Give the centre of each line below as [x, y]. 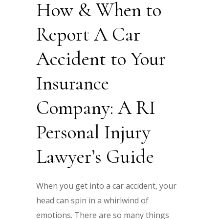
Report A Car [88, 34]
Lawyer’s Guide [95, 156]
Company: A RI [96, 107]
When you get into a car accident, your [106, 186]
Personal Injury [93, 132]
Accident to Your [101, 58]
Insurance [73, 83]
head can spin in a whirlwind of [92, 200]
